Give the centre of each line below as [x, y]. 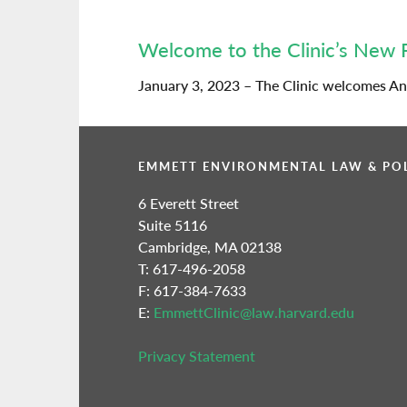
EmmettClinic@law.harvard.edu [254, 313]
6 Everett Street [189, 203]
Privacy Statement [197, 356]
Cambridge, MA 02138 [210, 247]
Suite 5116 [173, 225]
